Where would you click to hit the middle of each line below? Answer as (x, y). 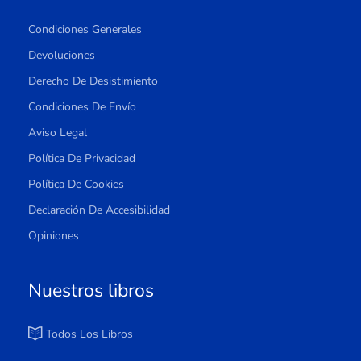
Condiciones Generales (85, 29)
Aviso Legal (58, 133)
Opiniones (54, 236)
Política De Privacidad (82, 158)
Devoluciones (62, 55)
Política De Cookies (76, 184)
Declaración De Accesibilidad (99, 210)
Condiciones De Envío (82, 107)
